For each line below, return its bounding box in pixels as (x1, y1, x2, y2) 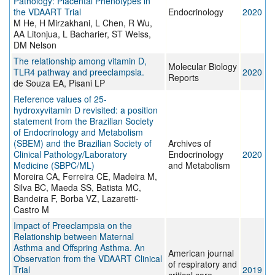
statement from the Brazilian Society (14, 115, 153, 128)
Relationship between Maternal (14, 230, 134, 243)
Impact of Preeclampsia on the (14, 219, 132, 232)
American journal (168, 247, 234, 260)
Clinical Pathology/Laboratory (14, 148, 127, 161)
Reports (168, 71, 199, 84)
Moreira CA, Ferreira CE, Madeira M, (14, 170, 157, 183)
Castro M (14, 203, 49, 216)
